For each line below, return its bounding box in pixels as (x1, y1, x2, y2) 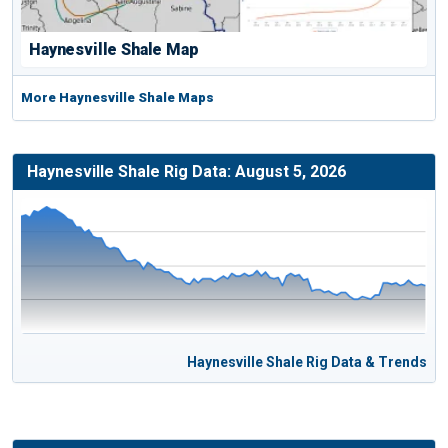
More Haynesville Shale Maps (21, 90, 214, 106)
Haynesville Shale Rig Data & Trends (187, 354, 427, 371)
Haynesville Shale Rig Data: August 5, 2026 (27, 162, 346, 182)
